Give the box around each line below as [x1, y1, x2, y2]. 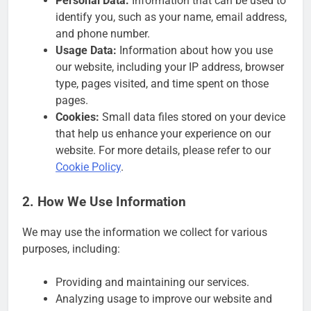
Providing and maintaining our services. [56, 276, 249, 289]
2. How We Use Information [22, 194, 186, 210]
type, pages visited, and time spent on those [56, 76, 269, 90]
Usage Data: [56, 43, 117, 57]
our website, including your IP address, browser [56, 60, 284, 74]
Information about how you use [117, 43, 273, 57]
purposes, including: [22, 242, 120, 256]
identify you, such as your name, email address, [56, 10, 287, 24]
